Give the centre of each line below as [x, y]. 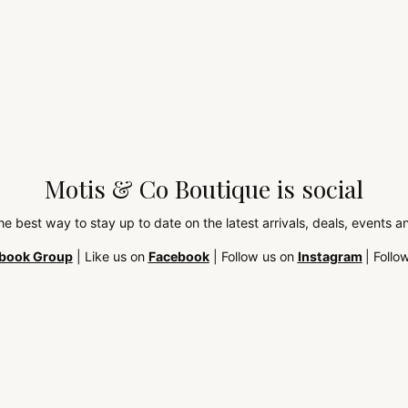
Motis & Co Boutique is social [204, 189]
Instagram [330, 257]
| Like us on [110, 257]
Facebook [178, 257]
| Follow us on [253, 257]
